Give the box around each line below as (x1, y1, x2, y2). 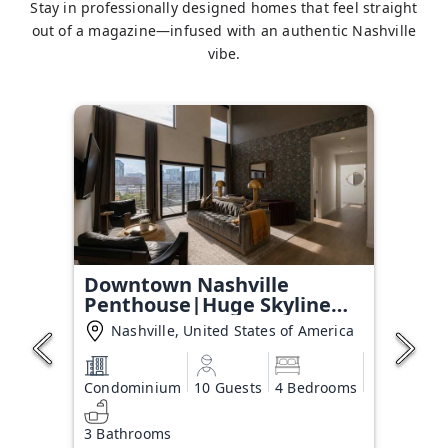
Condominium (84, 377, 182, 397)
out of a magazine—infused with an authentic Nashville (31, 21, 417, 40)
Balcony (84, 311, 161, 338)
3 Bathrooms (84, 423, 172, 443)
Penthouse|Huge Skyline (84, 291, 331, 318)
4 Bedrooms (274, 377, 357, 397)
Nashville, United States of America (111, 321, 354, 340)
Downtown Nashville (84, 271, 289, 298)
